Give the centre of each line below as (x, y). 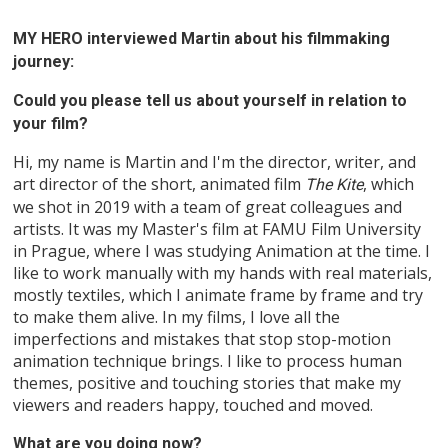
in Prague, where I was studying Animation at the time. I (222, 251)
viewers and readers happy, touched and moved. (193, 405)
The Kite (334, 185)
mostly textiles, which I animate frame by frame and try (218, 295)
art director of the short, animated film (159, 184)
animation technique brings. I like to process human (208, 361)
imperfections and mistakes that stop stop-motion (202, 339)
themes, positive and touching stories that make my (207, 383)
